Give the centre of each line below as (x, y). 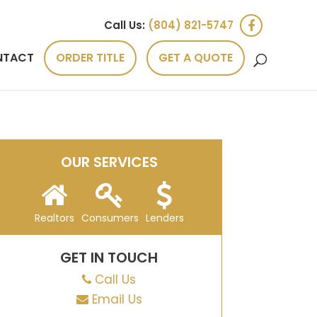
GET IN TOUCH (109, 257)
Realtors (54, 218)
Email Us (115, 299)
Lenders (165, 218)
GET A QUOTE (196, 58)
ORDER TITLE (90, 58)
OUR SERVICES (109, 162)
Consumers (110, 218)
